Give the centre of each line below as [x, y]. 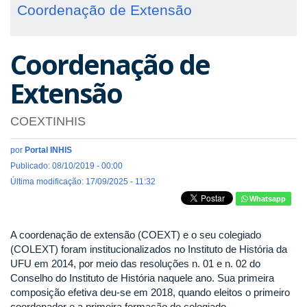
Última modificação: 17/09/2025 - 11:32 [83, 181]
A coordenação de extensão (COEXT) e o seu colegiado [136, 234]
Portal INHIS [48, 150]
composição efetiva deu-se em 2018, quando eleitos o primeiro [150, 292]
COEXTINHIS [48, 121]
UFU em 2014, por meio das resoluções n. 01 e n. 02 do [135, 263]
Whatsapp [267, 198]
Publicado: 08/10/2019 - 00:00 [66, 165]
